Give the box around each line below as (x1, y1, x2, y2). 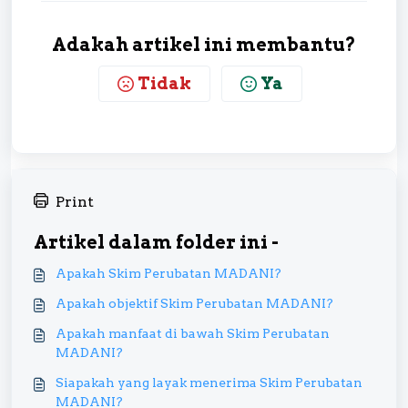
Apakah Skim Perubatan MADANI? (56, 266, 281, 280)
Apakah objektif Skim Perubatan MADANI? (56, 296, 333, 311)
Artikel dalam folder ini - (34, 231, 279, 253)
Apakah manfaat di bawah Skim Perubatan (56, 326, 330, 341)
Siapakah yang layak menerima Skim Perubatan (56, 375, 362, 390)
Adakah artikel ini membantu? (52, 34, 356, 56)
